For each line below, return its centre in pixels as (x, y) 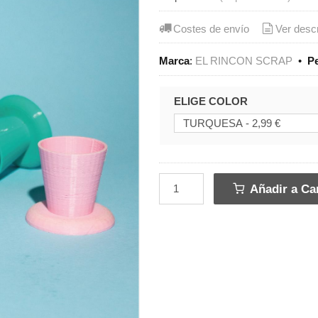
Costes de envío (212, 28)
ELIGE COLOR (211, 101)
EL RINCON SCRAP (244, 61)
